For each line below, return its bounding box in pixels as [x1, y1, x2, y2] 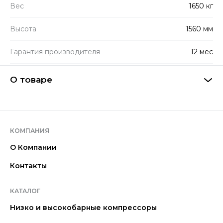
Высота [10, 24, 36, 33]
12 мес [191, 47, 213, 56]
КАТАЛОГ [10, 187, 40, 195]
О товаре [10, 74, 52, 85]
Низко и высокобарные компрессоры [10, 203, 157, 212]
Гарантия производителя [10, 47, 100, 56]
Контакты [10, 161, 47, 170]
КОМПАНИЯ [10, 127, 49, 134]
